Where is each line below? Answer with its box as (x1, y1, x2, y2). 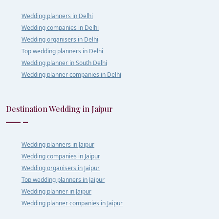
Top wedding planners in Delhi (22, 46, 103, 55)
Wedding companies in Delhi (22, 23, 99, 32)
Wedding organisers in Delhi (22, 35, 98, 44)
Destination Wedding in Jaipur (6, 103, 113, 114)
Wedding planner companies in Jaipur (22, 198, 123, 207)
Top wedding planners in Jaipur (22, 175, 105, 184)
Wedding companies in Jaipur (22, 152, 100, 160)
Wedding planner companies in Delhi (22, 70, 121, 79)
